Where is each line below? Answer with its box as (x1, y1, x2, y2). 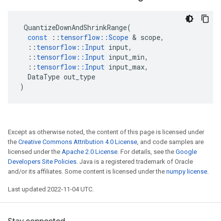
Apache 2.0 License (62, 148, 117, 155)
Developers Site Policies (8, 158, 76, 165)
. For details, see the (117, 148, 176, 155)
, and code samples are (137, 138, 204, 146)
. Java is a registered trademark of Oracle (76, 158, 193, 165)
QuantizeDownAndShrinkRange (24, 23, 127, 32)
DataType (28, 72, 60, 81)
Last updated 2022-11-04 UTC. (8, 185, 94, 193)
